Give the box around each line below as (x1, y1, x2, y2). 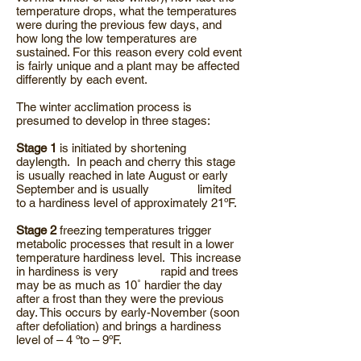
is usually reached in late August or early (16, 168, 228, 182)
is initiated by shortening (56, 141, 186, 155)
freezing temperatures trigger (56, 223, 211, 237)
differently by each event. (16, 73, 151, 86)
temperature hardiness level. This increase (16, 251, 241, 264)
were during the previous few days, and (16, 18, 222, 31)
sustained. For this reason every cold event (16, 45, 242, 59)
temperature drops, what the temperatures (16, 4, 237, 18)
